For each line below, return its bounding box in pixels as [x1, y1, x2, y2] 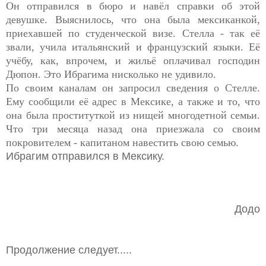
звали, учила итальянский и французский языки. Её [6, 40, 260, 53]
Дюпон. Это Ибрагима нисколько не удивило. [6, 68, 219, 80]
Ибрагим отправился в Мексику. [6, 150, 164, 162]
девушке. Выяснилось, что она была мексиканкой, [6, 13, 260, 26]
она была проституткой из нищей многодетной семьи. [6, 109, 260, 121]
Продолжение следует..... [6, 243, 132, 256]
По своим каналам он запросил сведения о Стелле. [6, 81, 260, 94]
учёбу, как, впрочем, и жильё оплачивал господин [6, 54, 260, 66]
